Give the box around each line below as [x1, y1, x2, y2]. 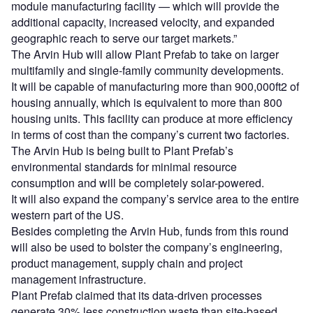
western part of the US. [11, 207, 124, 224]
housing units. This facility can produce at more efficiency [11, 110, 293, 127]
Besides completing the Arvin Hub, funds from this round [11, 223, 289, 240]
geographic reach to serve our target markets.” [11, 30, 237, 47]
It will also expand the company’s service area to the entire [11, 191, 299, 208]
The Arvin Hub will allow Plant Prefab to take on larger [11, 46, 279, 63]
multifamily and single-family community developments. [11, 62, 284, 79]
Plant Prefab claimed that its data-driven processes [11, 287, 262, 304]
